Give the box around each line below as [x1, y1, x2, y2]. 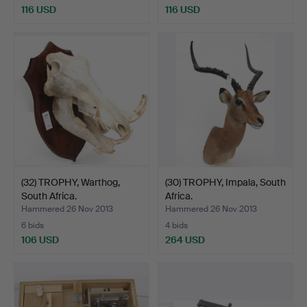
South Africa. [21, 189, 77, 202]
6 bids [21, 219, 44, 231]
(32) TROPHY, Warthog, [21, 175, 120, 188]
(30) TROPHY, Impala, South [165, 175, 286, 188]
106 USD [21, 233, 59, 246]
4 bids [165, 219, 188, 231]
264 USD [165, 233, 205, 246]
